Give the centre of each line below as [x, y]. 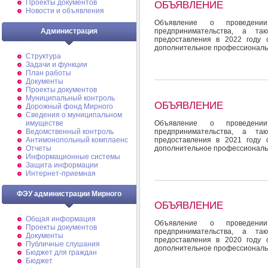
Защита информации [62, 165]
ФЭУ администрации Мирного [69, 194]
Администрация [69, 31]
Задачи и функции [57, 65]
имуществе [45, 123]
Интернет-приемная [61, 173]
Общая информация [61, 219]
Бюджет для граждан [61, 252]
